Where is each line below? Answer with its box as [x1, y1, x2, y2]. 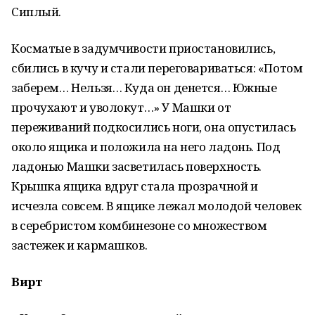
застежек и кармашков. [11, 237, 148, 253]
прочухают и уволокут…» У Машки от [11, 99, 231, 115]
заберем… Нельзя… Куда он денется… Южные [11, 79, 277, 96]
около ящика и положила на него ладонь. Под [11, 139, 281, 155]
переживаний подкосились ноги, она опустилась [11, 119, 296, 135]
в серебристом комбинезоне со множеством [11, 217, 267, 233]
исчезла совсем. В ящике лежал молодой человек [11, 198, 302, 214]
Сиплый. [11, 4, 62, 20]
